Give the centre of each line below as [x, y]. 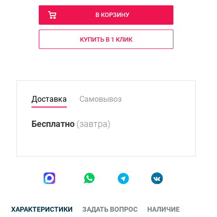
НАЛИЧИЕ [163, 209]
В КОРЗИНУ [112, 15]
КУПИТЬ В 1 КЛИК [106, 39]
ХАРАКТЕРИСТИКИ [42, 209]
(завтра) [93, 124]
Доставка [49, 99]
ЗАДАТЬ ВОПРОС [110, 209]
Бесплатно [53, 124]
